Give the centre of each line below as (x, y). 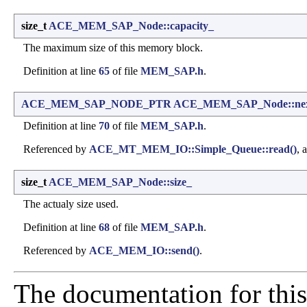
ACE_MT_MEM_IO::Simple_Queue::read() (193, 149)
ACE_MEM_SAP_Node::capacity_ (131, 26)
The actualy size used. (71, 204)
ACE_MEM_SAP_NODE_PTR (96, 104)
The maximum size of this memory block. (113, 48)
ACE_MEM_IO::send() (144, 251)
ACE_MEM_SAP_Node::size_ (120, 182)
